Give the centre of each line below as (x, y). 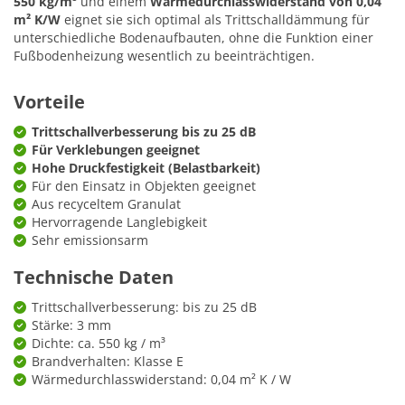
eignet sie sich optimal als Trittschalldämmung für (215, 19)
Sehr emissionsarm (90, 240)
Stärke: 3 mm (71, 325)
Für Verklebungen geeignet (116, 149)
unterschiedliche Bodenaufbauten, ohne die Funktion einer (193, 37)
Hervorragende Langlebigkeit (119, 221)
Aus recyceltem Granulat (106, 203)
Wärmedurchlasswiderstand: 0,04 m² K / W (161, 379)
